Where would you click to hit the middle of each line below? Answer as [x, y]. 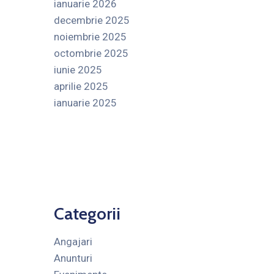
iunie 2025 [78, 69]
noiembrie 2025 [90, 36]
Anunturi [73, 258]
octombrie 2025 [91, 53]
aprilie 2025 [81, 86]
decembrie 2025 [91, 20]
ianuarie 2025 [85, 102]
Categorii [87, 213]
